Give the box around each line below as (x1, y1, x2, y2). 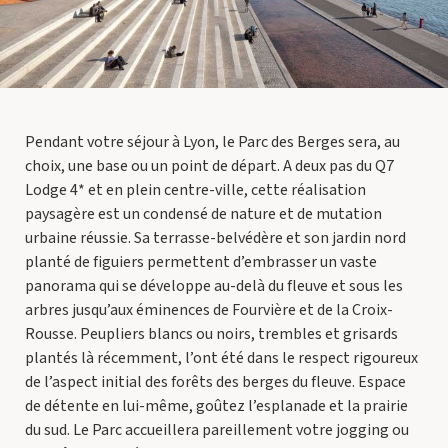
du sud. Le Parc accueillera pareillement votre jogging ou (25, 419, 409, 441)
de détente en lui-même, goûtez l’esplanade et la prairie (25, 395, 408, 417)
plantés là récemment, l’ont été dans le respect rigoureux (25, 347, 418, 369)
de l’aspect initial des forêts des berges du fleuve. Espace (25, 371, 406, 393)
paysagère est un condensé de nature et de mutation (25, 203, 382, 225)
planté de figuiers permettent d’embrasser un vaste (25, 251, 377, 273)
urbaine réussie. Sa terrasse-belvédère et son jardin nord (25, 227, 406, 249)
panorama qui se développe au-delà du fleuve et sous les (25, 275, 403, 297)
